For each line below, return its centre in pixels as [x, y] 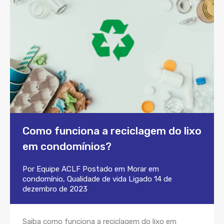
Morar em [143, 169]
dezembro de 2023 [55, 189]
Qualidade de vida [97, 179]
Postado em [104, 169]
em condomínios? [67, 146]
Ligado [140, 179]
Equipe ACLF [58, 169]
